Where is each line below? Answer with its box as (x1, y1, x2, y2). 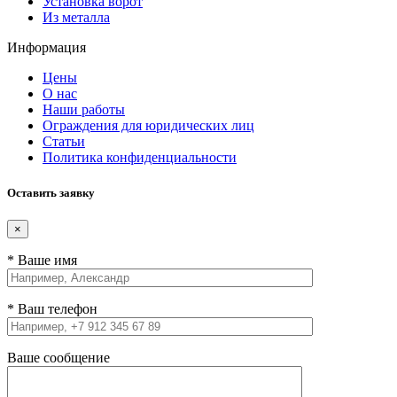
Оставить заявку (7, 185, 95, 199)
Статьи (43, 134, 85, 150)
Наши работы (43, 102, 125, 118)
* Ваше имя (7, 252, 77, 268)
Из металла (43, 10, 110, 26)
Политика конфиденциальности (43, 150, 237, 166)
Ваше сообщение (7, 349, 110, 365)
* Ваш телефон (7, 300, 97, 316)
